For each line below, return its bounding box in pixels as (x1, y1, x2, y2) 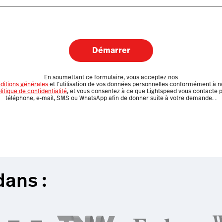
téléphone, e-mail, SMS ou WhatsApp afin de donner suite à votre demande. (5, 94, 215, 102)
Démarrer (92, 45, 130, 56)
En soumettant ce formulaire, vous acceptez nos (44, 73, 178, 81)
